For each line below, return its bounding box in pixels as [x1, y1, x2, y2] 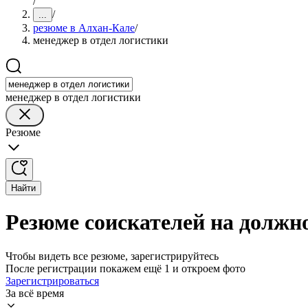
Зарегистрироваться [5, 274, 99, 287]
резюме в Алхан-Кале [33, 22, 135, 34]
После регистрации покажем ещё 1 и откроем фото [5, 262, 245, 274]
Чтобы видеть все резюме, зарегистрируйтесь [5, 250, 219, 262]
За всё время [5, 287, 64, 299]
